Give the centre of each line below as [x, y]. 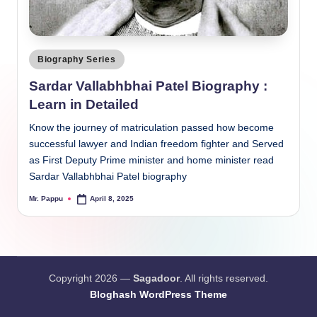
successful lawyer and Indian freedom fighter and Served [156, 144]
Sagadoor [156, 279]
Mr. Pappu [46, 199]
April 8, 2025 [112, 199]
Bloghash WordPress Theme [158, 295]
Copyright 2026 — [91, 279]
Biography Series [77, 60]
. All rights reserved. [224, 279]
